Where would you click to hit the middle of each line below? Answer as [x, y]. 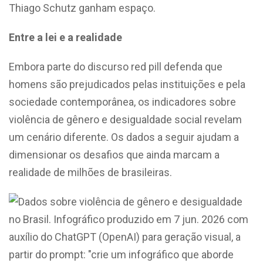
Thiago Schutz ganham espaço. [82, 8]
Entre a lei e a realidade [65, 37]
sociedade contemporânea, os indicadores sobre [122, 102]
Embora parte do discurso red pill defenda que [116, 66]
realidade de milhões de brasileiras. [90, 172]
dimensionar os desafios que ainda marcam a [114, 154]
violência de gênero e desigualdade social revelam [125, 119]
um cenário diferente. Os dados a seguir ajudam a [124, 137]
